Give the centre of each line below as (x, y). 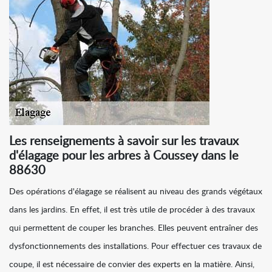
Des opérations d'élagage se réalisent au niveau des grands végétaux (136, 192)
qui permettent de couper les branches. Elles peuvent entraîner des (134, 229)
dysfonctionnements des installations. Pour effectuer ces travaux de (135, 247)
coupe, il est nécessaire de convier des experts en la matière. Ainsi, (132, 265)
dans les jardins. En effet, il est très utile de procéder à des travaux (132, 210)
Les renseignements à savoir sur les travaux (124, 142)
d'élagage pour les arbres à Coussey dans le (124, 156)
